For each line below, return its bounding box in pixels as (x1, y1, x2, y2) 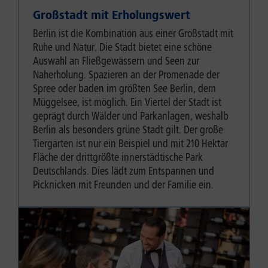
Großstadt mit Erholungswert (33, 8, 190, 23)
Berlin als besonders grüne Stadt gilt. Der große (33, 123, 223, 137)
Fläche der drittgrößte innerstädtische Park (33, 151, 203, 165)
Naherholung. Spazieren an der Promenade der (33, 68, 220, 82)
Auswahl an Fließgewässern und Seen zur (33, 54, 199, 68)
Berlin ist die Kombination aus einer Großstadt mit (33, 27, 233, 41)
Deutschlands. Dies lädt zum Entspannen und (33, 165, 214, 178)
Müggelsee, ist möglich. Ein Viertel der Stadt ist (33, 96, 221, 109)
